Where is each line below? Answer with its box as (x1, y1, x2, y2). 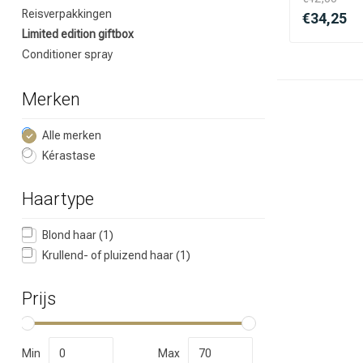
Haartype (22, 189, 94, 209)
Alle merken (42, 129, 101, 142)
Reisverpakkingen (22, 7, 112, 20)
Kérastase (42, 149, 96, 162)
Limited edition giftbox (22, 28, 134, 41)
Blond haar (42, 228, 99, 241)
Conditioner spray (22, 48, 113, 61)
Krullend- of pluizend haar (42, 249, 176, 262)
